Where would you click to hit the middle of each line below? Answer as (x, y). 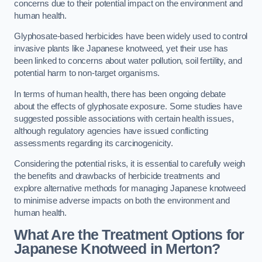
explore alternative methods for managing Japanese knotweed (130, 189)
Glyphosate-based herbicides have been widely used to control (131, 37)
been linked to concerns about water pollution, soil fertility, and (128, 61)
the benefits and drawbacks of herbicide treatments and (117, 176)
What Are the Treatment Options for (129, 235)
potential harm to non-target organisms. (87, 73)
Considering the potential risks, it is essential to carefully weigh (130, 164)
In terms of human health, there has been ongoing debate (120, 94)
